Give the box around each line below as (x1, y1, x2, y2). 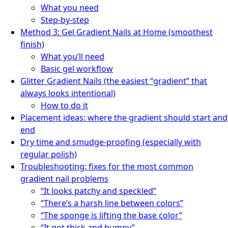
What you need (41, 2, 99, 13)
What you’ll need (41, 50, 104, 62)
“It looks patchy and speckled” (41, 185, 156, 196)
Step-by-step (41, 14, 89, 25)
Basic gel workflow (41, 63, 113, 74)
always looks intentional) (20, 87, 116, 99)
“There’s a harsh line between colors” (41, 197, 183, 209)
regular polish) (20, 148, 77, 160)
